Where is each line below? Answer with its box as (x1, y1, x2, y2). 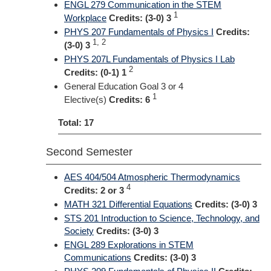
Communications (64, 252, 131, 263)
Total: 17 (58, 117, 94, 128)
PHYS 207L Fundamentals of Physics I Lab (64, 54, 235, 64)
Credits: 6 (109, 94, 150, 105)
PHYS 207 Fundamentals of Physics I (64, 27, 214, 37)
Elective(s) (64, 94, 109, 105)
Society (64, 226, 94, 236)
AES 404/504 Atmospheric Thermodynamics (64, 172, 240, 182)
